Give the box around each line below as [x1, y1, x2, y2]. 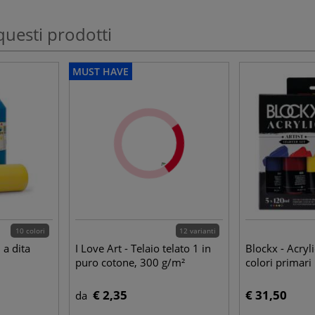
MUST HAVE [72, 65, 129, 78]
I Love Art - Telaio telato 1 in [75, 241, 211, 255]
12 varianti [179, 226, 216, 236]
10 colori [15, 226, 45, 236]
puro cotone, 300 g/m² [75, 255, 185, 269]
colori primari [245, 255, 311, 269]
